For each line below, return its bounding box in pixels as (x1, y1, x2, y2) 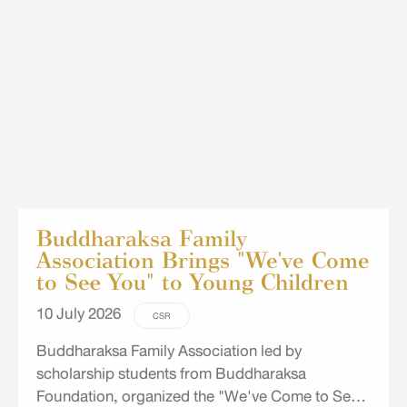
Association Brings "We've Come (36, 246, 370, 273)
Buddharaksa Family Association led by (36, 337, 302, 365)
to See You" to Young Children (36, 268, 349, 295)
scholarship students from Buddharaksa (36, 360, 306, 388)
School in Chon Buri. (36, 2, 177, 30)
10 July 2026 (36, 300, 124, 328)
